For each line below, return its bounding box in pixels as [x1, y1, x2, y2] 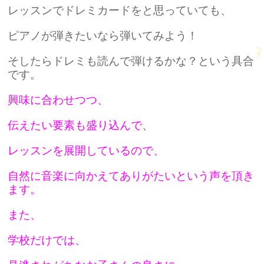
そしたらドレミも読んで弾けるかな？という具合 [8, 55, 255, 67]
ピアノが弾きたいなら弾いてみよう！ [8, 29, 199, 42]
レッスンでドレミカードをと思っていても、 [8, 4, 232, 16]
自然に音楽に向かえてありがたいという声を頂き [8, 170, 255, 182]
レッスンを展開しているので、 [8, 144, 165, 157]
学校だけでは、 [8, 234, 87, 246]
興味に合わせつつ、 [8, 94, 109, 106]
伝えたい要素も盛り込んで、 [8, 119, 154, 131]
